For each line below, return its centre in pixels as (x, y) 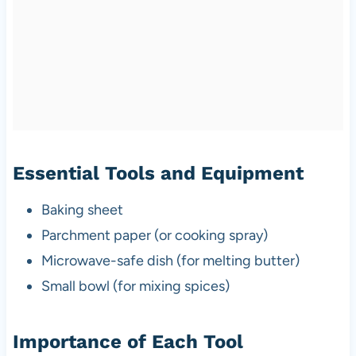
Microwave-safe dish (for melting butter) (170, 260)
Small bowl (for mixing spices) (135, 286)
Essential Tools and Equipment (158, 173)
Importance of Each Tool (128, 341)
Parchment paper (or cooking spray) (154, 235)
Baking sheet (82, 209)
